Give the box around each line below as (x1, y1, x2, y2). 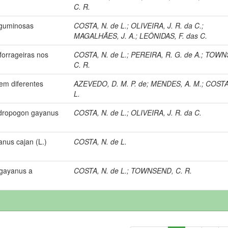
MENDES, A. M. (151, 78, 202, 89)
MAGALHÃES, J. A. (74, 30, 136, 41)
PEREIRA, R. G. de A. (131, 49, 202, 60)
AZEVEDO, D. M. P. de (74, 78, 147, 89)
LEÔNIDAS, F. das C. (139, 30, 208, 41)
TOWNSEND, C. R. (131, 165, 192, 176)
